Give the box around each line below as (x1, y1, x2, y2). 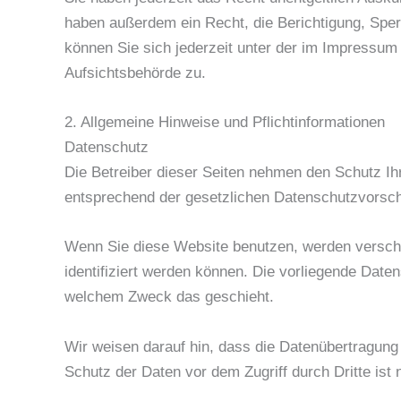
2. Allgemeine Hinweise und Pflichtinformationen (64, 114, 385, 132)
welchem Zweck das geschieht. (64, 288, 274, 306)
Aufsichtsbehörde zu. (64, 64, 206, 82)
